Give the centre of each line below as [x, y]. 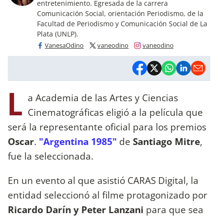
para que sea [175, 209]
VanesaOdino [64, 45]
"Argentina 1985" [78, 142]
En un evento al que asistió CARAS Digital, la [103, 180]
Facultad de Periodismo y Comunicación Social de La [122, 23]
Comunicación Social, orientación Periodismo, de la [120, 13]
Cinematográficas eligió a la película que [115, 112]
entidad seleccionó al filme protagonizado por [108, 195]
